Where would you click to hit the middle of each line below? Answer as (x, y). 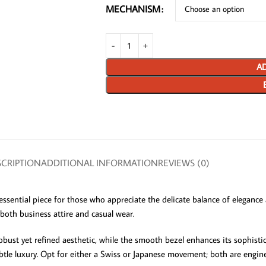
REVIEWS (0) (183, 162)
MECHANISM (133, 9)
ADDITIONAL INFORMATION (99, 162)
